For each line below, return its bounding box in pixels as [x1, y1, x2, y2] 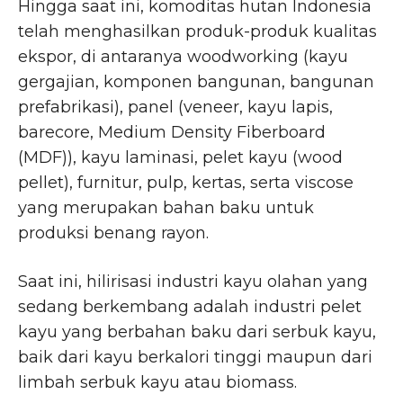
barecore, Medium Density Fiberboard [18, 121, 326, 142]
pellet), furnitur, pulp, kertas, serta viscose [18, 172, 354, 193]
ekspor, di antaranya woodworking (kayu [18, 46, 348, 67]
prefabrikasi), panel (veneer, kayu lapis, [18, 96, 333, 117]
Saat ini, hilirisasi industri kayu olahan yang [18, 271, 368, 291]
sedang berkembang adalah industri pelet [18, 296, 362, 317]
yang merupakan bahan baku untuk [18, 197, 314, 218]
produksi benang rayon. [18, 222, 209, 243]
